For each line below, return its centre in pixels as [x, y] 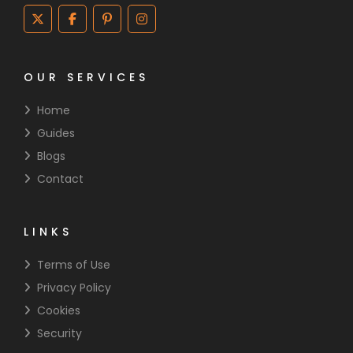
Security [59, 334]
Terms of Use [74, 265]
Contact [60, 179]
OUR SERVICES [86, 78]
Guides [56, 134]
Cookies [59, 311]
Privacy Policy [74, 288]
